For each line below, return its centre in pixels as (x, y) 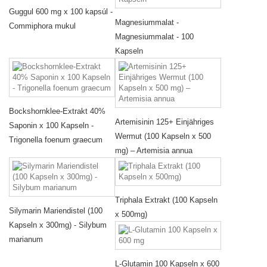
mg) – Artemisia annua (154, 151)
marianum (26, 240)
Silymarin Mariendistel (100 (56, 211)
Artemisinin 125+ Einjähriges (164, 122)
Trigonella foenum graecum (56, 140)
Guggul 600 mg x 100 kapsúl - (61, 12)
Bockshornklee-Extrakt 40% (57, 111)
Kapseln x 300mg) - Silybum (58, 225)
